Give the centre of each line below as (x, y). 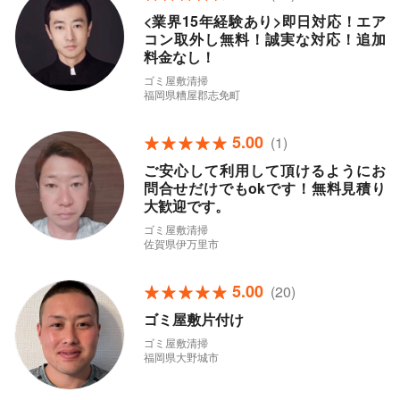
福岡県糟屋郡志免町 (192, 94)
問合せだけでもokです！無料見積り (264, 188)
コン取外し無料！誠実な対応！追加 (264, 39)
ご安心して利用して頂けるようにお (264, 170)
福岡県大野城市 (181, 357)
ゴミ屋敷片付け (193, 319)
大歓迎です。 (186, 206)
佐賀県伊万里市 (181, 243)
